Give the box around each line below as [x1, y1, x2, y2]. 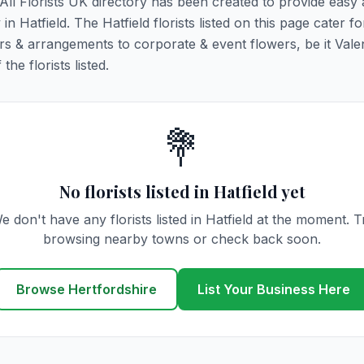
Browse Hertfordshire [15, 281, 157, 297]
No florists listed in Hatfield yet [58, 180, 305, 202]
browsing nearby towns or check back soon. [43, 231, 321, 247]
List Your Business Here [197, 281, 350, 297]
